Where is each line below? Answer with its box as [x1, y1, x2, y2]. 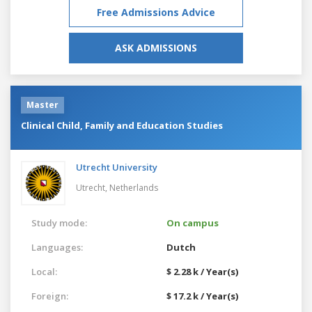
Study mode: [31, 216, 87, 229]
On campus [166, 216, 219, 229]
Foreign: [31, 289, 68, 302]
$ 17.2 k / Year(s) [166, 289, 238, 302]
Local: [31, 265, 57, 278]
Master [26, 98, 58, 111]
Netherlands [109, 181, 158, 194]
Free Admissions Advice [97, 5, 215, 19]
